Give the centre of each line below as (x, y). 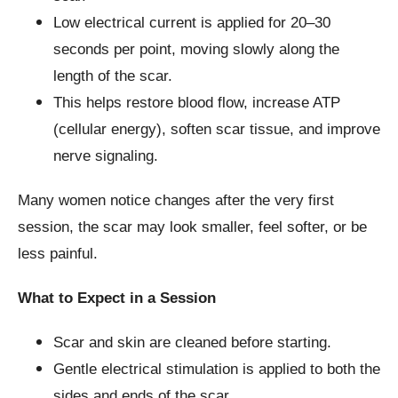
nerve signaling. (106, 156)
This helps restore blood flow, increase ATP (197, 103)
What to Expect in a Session (117, 298)
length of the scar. (113, 76)
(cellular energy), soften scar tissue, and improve (217, 130)
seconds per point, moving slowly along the (196, 50)
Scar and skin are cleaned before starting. (192, 343)
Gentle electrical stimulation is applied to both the (217, 370)
